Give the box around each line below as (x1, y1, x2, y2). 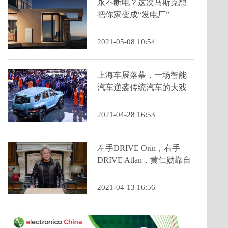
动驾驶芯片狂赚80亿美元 (97, 168, 187, 177)
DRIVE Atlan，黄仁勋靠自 (97, 156, 191, 164)
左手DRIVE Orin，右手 (97, 144, 180, 152)
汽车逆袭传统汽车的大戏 (97, 83, 187, 92)
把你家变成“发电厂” (97, 10, 169, 19)
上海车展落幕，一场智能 (97, 71, 187, 79)
